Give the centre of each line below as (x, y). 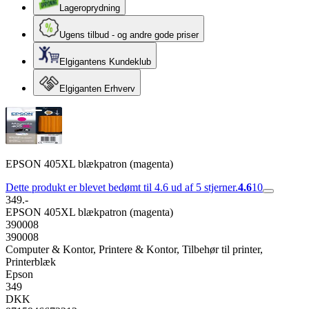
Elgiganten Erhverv (97, 89)
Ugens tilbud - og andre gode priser (129, 35)
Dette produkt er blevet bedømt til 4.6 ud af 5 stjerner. (122, 187)
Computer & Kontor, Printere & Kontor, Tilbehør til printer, (134, 249)
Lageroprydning (90, 8)
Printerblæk (31, 262)
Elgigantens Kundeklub (105, 62)
